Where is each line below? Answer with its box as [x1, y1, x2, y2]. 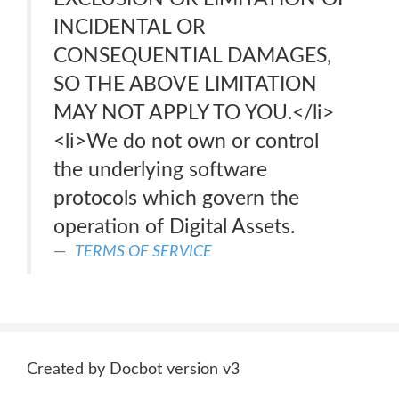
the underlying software [53, 159, 267, 180]
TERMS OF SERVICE [75, 243, 212, 260]
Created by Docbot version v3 [27, 362, 240, 378]
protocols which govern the [53, 188, 299, 208]
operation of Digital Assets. [53, 216, 295, 237]
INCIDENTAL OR [53, 17, 205, 37]
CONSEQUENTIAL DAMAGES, [53, 45, 331, 66]
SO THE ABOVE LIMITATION [53, 74, 317, 94]
